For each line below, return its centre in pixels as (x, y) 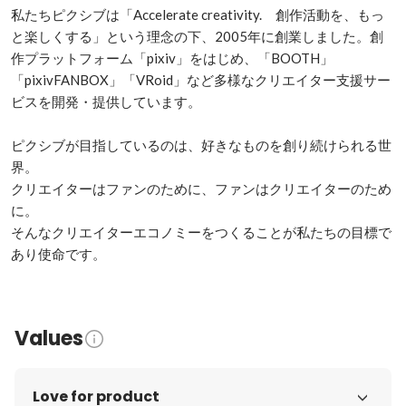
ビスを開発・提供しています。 (106, 101)
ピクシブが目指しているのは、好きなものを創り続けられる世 (201, 145)
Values (49, 338)
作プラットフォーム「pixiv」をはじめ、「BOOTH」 (172, 58)
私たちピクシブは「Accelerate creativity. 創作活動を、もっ (198, 14)
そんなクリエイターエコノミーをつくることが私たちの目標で (201, 232)
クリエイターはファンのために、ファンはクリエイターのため (201, 188)
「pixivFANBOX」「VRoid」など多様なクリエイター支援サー (201, 80)
